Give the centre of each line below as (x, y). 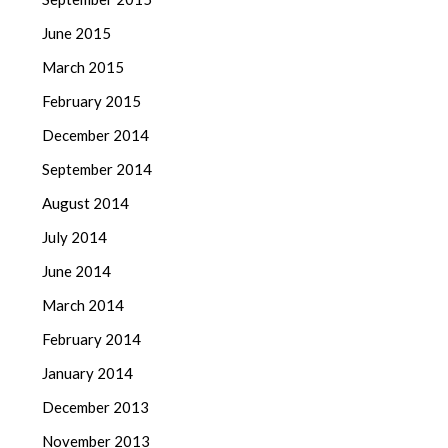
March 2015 (83, 67)
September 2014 (97, 169)
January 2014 (88, 373)
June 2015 (77, 33)
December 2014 (96, 135)
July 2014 (75, 237)
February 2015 (92, 101)
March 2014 (83, 305)
